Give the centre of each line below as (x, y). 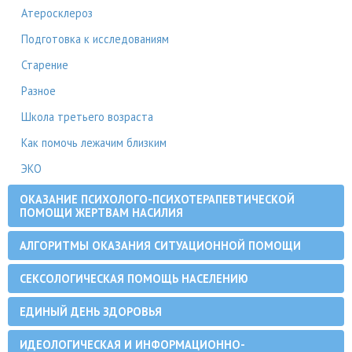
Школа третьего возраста (87, 117)
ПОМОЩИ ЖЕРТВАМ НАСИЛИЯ (101, 213)
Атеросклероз (57, 13)
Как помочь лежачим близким (94, 143)
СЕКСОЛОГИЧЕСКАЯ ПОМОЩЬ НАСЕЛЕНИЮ (134, 279)
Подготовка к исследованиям (95, 39)
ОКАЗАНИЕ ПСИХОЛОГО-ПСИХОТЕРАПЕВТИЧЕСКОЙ (157, 199)
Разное (38, 91)
